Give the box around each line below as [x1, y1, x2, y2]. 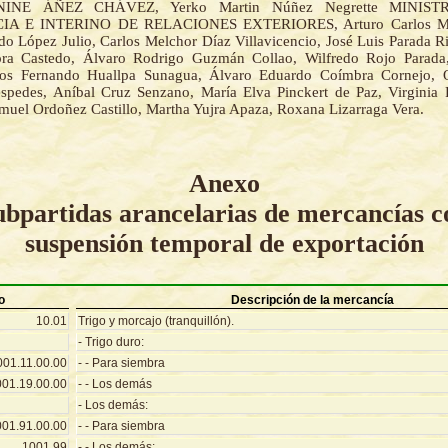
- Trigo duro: [78, 335, 144, 350]
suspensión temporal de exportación [24, 228, 424, 258]
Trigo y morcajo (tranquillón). [78, 314, 234, 329]
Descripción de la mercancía [230, 293, 394, 308]
